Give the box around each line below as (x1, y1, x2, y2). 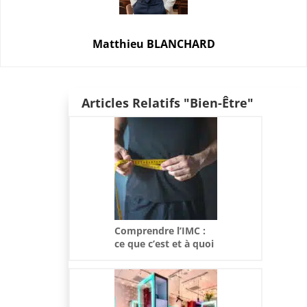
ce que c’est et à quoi (114, 236, 214, 250)
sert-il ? (114, 249, 149, 263)
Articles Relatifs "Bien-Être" (81, 94, 254, 111)
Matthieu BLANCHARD (92, 36, 215, 51)
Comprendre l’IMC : (114, 223, 206, 237)
